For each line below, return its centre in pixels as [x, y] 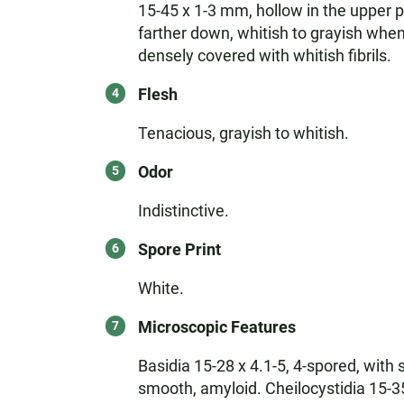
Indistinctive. [183, 211]
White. [161, 288]
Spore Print [179, 249]
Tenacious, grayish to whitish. [243, 133]
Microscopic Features [216, 327]
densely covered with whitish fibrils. [264, 55]
